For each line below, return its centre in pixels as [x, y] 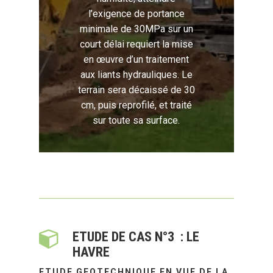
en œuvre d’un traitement [136, 59]
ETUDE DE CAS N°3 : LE [136, 236]
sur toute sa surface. [136, 120]
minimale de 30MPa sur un [136, 29]
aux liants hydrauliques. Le [136, 75]
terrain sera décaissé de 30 [136, 90]
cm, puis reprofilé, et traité [136, 105]
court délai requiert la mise [136, 44]
